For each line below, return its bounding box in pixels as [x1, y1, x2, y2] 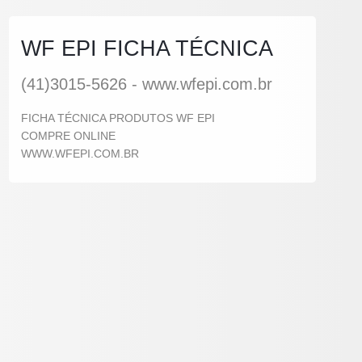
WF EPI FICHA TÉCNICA [21, 36, 273, 61]
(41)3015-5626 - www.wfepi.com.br [21, 75, 272, 93]
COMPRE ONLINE [21, 129, 116, 142]
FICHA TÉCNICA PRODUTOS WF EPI [21, 112, 215, 124]
